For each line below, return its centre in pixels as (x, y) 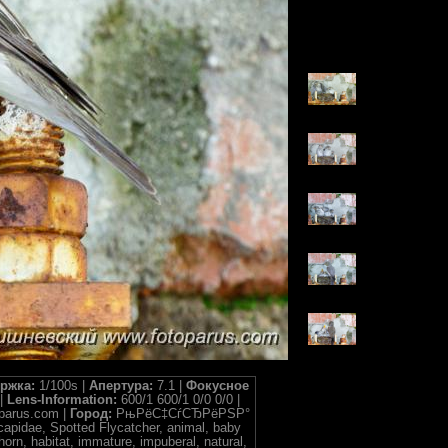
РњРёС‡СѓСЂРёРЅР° (183, 414)
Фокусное (217, 386)
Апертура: (123, 386)
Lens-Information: (64, 400)
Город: (93, 414)
